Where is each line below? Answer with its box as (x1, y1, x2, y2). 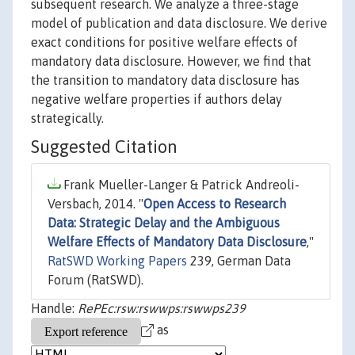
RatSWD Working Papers (48, 254, 187, 269)
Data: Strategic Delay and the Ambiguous (48, 216, 280, 231)
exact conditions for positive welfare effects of (31, 35, 298, 50)
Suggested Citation (31, 136, 177, 158)
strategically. (31, 111, 104, 126)
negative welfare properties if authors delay (31, 92, 282, 107)
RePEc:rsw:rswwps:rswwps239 (78, 301, 246, 316)
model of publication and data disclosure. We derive (31, 16, 327, 31)
